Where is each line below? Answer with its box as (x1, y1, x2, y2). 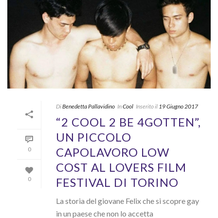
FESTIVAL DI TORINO (56, 175, 179, 190)
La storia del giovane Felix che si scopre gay (56, 196, 199, 206)
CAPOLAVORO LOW (56, 145, 169, 160)
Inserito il (136, 103, 158, 110)
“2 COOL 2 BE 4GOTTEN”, (56, 115, 201, 129)
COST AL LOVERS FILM (56, 160, 186, 175)
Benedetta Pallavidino (62, 103, 115, 110)
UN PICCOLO (56, 130, 131, 145)
